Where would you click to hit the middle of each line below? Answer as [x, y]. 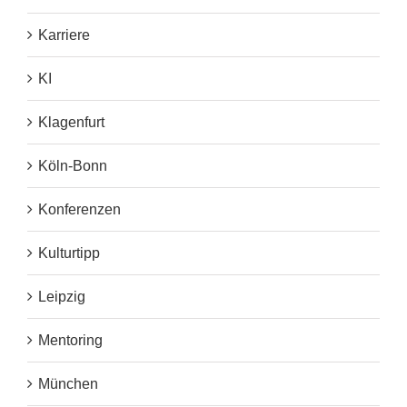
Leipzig [62, 297]
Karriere [64, 35]
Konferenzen [79, 210]
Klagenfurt [71, 123]
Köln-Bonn [73, 166]
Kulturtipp [69, 253]
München [68, 384]
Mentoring [70, 341]
